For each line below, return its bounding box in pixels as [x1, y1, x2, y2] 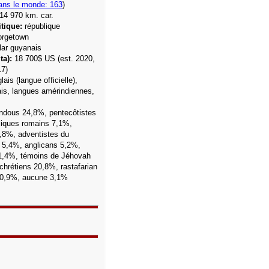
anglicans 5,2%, [25, 141, 80, 150]
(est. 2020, [58, 54, 95, 63]
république [22, 22, 60, 31]
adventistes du [16, 130, 69, 139]
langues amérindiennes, [10, 86, 94, 95]
